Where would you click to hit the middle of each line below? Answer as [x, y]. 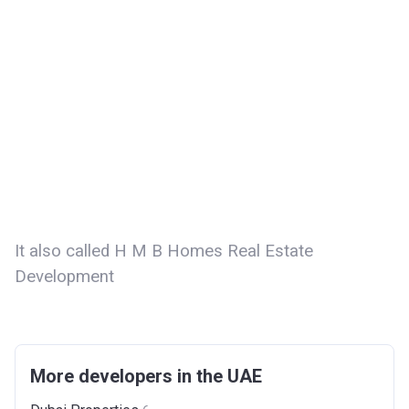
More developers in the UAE [146, 376]
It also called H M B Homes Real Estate [164, 251]
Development [64, 276]
